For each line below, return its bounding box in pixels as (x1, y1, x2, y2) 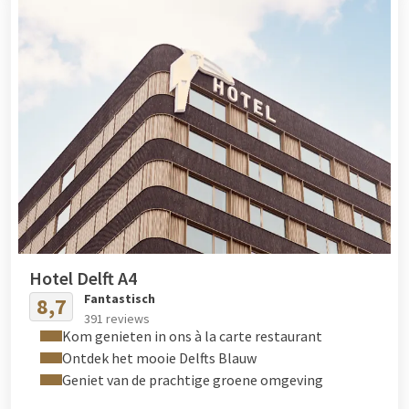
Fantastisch (84, 290, 155, 308)
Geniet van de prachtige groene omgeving (62, 371, 323, 390)
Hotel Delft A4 (29, 267, 137, 290)
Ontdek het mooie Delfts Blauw (62, 349, 257, 368)
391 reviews (84, 310, 150, 328)
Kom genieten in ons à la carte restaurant (62, 327, 322, 346)
